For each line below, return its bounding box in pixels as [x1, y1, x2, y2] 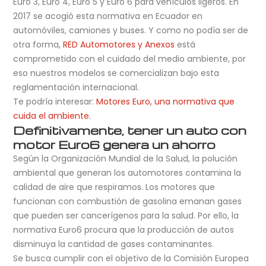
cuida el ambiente [13, 110, 90, 122]
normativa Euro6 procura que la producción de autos [13, 224, 235, 236]
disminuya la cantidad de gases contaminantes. [13, 238, 214, 251]
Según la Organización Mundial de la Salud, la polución [13, 153, 238, 165]
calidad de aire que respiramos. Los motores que [13, 181, 216, 194]
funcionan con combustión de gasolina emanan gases [13, 195, 242, 208]
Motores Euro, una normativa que [96, 96, 235, 108]
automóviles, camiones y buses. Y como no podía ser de [13, 24, 249, 37]
